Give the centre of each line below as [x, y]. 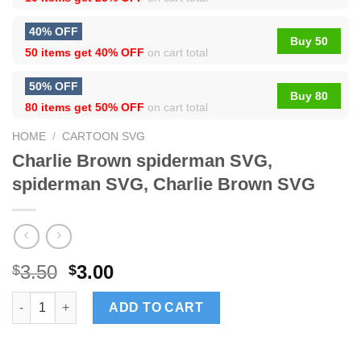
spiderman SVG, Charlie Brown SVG [164, 184]
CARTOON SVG [104, 137]
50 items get [60, 53]
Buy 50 [309, 41]
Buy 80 [309, 96]
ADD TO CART [156, 307]
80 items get [60, 108]
